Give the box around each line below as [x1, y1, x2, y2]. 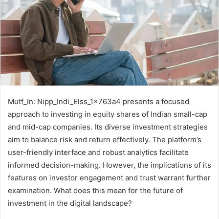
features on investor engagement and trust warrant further [8, 173, 211, 183]
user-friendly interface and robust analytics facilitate [8, 148, 189, 157]
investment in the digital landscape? [8, 198, 132, 208]
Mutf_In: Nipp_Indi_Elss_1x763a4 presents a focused [8, 97, 189, 107]
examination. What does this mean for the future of [8, 186, 183, 196]
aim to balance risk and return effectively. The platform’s [8, 135, 201, 145]
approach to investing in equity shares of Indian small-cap [8, 109, 207, 119]
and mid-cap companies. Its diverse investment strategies [8, 122, 208, 132]
